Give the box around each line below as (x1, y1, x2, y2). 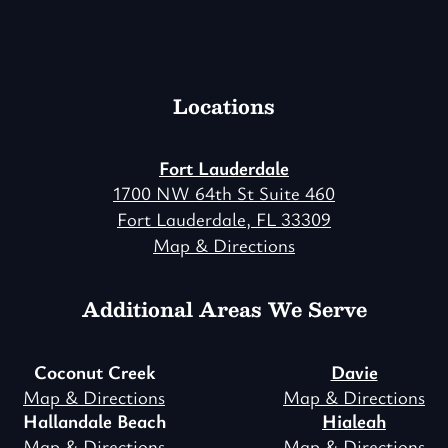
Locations (173, 89, 275, 122)
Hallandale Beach (22, 408, 166, 435)
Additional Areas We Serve (81, 293, 367, 326)
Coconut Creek (33, 359, 155, 386)
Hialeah (322, 408, 386, 435)
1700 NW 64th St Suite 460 (113, 180, 335, 206)
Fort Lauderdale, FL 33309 (117, 206, 331, 232)
